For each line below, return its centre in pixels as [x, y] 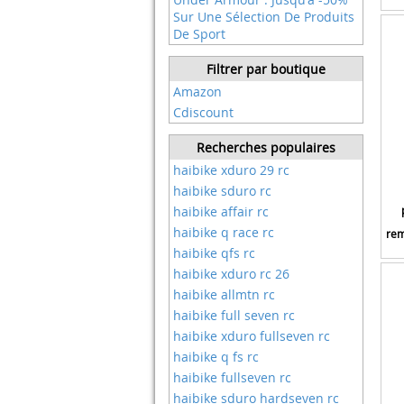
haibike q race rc [224, 232]
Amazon [197, 92]
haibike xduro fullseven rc [252, 336]
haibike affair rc [221, 211]
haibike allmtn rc [224, 294]
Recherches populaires [266, 147]
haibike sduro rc [222, 191]
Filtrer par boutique [266, 69]
